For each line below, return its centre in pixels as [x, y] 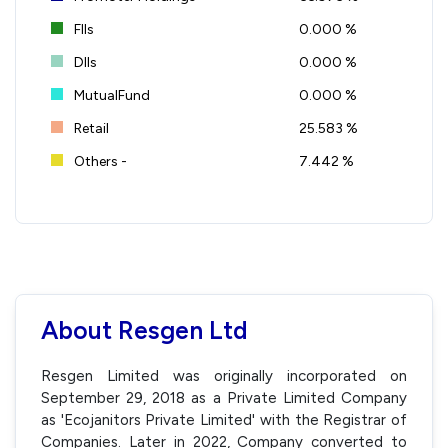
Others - [99, 161]
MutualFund [110, 95]
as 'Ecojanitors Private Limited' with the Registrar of [224, 419]
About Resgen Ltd [144, 329]
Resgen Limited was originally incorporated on [224, 375]
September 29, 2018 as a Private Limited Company [224, 397]
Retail [90, 128]
